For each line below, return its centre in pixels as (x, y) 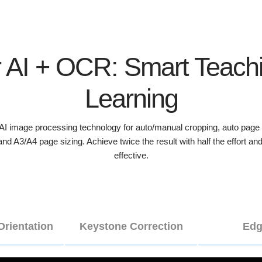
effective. (131, 156)
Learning (131, 99)
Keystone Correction (131, 227)
